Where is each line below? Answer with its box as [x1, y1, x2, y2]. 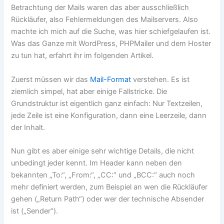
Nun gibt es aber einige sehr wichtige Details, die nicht [11, 146, 194, 156]
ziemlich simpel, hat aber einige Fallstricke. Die [11, 86, 167, 96]
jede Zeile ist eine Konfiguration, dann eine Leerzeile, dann [11, 110, 207, 120]
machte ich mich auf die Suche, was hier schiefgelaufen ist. [11, 27, 211, 36]
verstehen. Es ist [131, 74, 190, 84]
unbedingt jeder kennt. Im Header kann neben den [11, 158, 182, 168]
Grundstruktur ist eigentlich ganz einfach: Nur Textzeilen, [11, 98, 203, 108]
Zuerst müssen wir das [11, 74, 90, 84]
